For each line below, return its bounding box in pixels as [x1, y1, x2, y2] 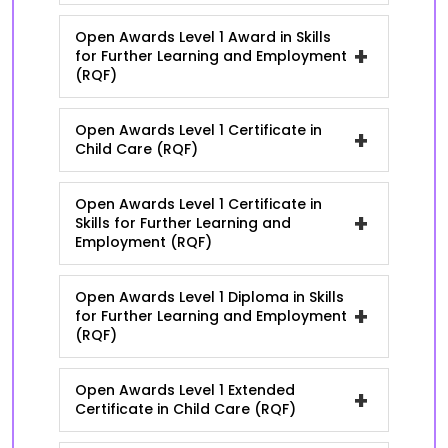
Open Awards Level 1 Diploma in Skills [75, 287, 344, 307]
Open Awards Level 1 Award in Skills [75, 27, 331, 47]
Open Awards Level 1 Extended [75, 380, 295, 400]
